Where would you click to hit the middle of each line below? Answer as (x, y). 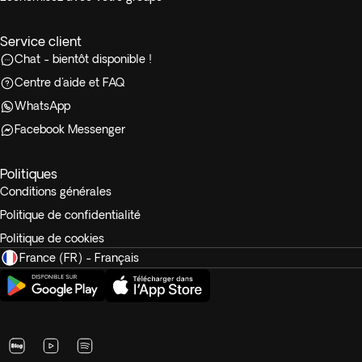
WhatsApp (42, 106)
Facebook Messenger (70, 129)
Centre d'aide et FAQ (69, 82)
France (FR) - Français (79, 257)
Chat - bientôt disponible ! (83, 59)
